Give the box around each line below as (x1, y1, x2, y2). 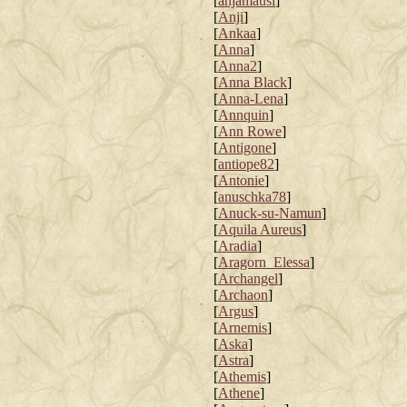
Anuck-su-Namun (218, 205, 322, 221)
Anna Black (218, 74, 287, 90)
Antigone (218, 140, 272, 155)
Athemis (218, 369, 266, 384)
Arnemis (218, 320, 267, 335)
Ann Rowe (218, 124, 282, 139)
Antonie (218, 173, 264, 188)
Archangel (218, 271, 278, 286)
